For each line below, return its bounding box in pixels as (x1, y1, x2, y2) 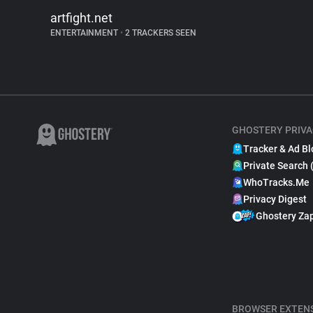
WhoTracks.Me (243, 177, 310, 188)
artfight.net (50, 10, 112, 25)
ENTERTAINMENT (50, 28, 120, 38)
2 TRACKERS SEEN (123, 28, 196, 38)
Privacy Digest (243, 194, 307, 205)
